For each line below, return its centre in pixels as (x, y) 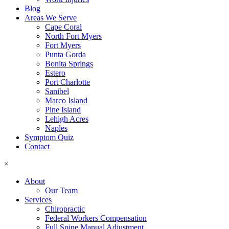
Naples (56, 128)
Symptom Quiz (49, 137)
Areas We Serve (51, 18)
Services (38, 200)
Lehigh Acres (67, 119)
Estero (55, 73)
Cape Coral (63, 27)
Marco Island (66, 100)
